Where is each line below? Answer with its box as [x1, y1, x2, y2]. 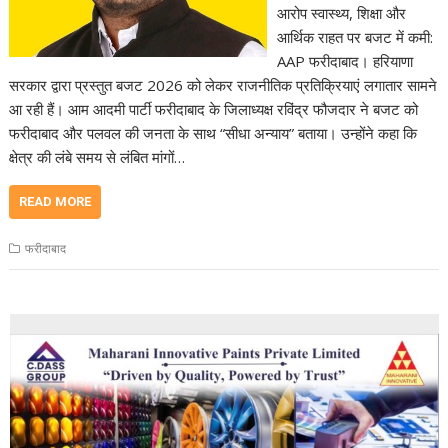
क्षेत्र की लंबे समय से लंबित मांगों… [9, 147, 186, 168]
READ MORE [19, 194, 92, 210]
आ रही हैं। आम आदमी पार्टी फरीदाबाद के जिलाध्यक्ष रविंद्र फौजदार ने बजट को [9, 99, 419, 120]
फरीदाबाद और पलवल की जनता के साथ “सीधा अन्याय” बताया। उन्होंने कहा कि [9, 123, 418, 144]
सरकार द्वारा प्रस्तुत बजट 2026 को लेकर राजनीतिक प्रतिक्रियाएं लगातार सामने [9, 75, 438, 96]
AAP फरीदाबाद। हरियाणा [276, 51, 413, 72]
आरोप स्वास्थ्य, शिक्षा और [276, 3, 406, 24]
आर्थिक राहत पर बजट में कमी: [276, 27, 433, 48]
